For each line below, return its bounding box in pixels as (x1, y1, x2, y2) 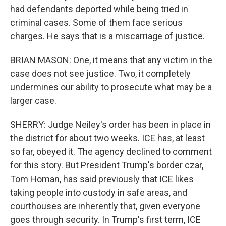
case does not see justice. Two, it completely (10, 68, 191, 79)
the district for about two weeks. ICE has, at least (10, 133, 205, 143)
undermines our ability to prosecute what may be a (10, 82, 212, 92)
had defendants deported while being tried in (10, 4, 188, 14)
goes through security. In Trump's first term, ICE (10, 214, 201, 225)
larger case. (10, 95, 56, 106)
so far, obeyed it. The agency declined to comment (10, 146, 212, 157)
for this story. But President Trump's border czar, (10, 160, 203, 171)
